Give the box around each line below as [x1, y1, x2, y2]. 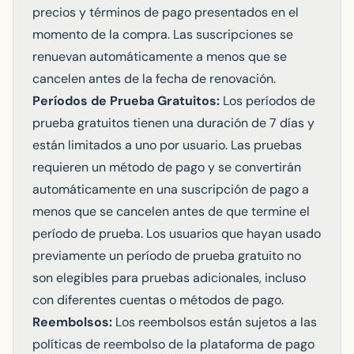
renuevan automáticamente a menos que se [32, 48, 287, 65]
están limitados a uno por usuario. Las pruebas [32, 137, 302, 153]
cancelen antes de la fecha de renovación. [32, 70, 276, 87]
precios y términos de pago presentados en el [32, 4, 299, 21]
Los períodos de [220, 92, 315, 109]
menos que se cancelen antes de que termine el [32, 203, 310, 220]
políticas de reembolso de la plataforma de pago [32, 336, 314, 352]
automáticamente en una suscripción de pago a [32, 181, 309, 198]
